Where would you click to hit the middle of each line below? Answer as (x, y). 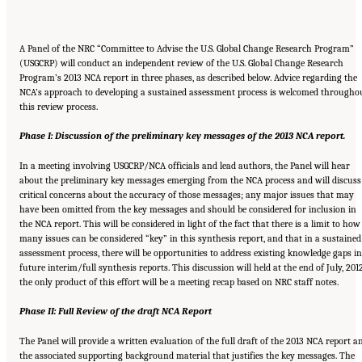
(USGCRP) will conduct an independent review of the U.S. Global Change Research (181, 63)
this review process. (59, 106)
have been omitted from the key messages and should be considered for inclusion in (188, 209)
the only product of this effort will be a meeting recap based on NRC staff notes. (179, 282)
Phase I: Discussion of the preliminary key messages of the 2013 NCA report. (182, 136)
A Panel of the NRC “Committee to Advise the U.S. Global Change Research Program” (187, 48)
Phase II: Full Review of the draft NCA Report (116, 311)
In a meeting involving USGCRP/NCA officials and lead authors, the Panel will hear (185, 165)
